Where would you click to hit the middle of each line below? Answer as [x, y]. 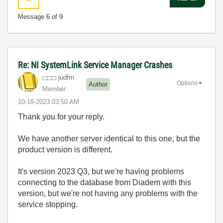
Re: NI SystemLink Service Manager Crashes [95, 65]
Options [187, 83]
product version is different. [65, 150]
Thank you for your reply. [61, 117]
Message [32, 17]
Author [98, 84]
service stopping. [48, 204]
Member [54, 89]
